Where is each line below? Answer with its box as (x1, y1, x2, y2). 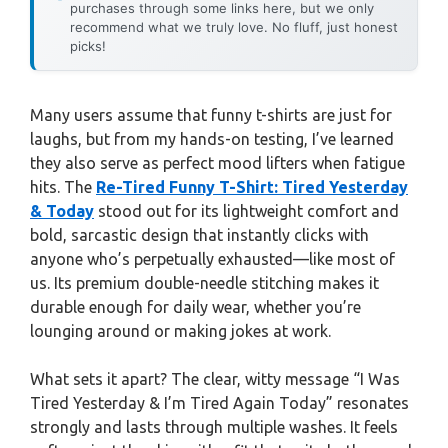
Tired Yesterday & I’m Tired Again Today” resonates (30, 394, 409, 412)
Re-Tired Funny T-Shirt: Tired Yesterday (96, 178, 408, 196)
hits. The (30, 178, 96, 196)
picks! (70, 38, 106, 54)
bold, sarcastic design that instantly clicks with (30, 226, 369, 244)
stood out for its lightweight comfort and (94, 202, 399, 220)
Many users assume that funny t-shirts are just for (30, 106, 392, 124)
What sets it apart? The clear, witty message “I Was (30, 370, 400, 388)
